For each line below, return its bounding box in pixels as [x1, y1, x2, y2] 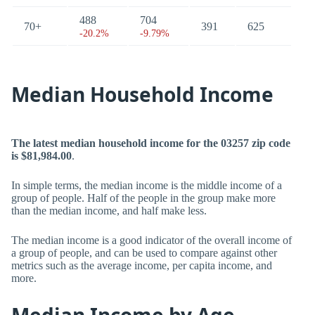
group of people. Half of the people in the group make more [11, 192, 276, 204]
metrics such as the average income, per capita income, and [11, 259, 272, 271]
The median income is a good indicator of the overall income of [11, 234, 292, 246]
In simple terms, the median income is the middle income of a [11, 179, 282, 191]
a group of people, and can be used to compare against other [11, 247, 277, 259]
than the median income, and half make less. [11, 205, 207, 217]
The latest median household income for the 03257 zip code [11, 137, 290, 149]
